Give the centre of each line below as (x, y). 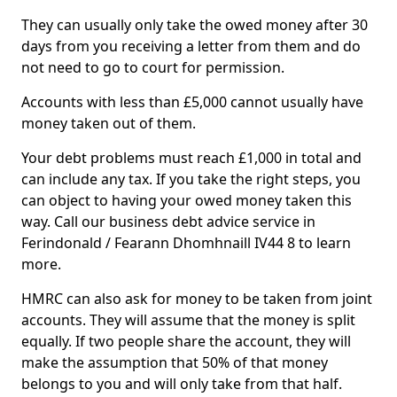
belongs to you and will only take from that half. (182, 384)
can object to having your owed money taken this (187, 200)
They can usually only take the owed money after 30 (195, 25)
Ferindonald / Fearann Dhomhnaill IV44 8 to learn (186, 243)
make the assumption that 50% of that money (175, 362)
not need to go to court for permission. (153, 67)
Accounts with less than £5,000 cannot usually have (192, 102)
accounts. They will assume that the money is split (188, 320)
